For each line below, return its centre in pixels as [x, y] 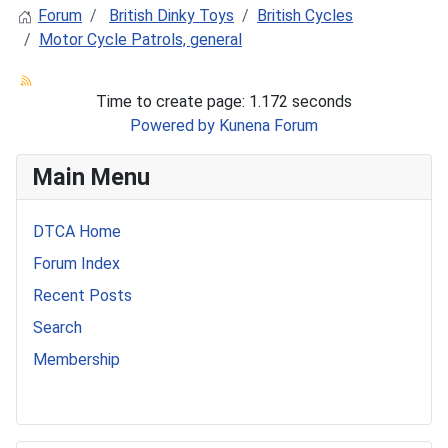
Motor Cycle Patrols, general [140, 39]
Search [57, 327]
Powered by [172, 125]
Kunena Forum [268, 125]
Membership [76, 359]
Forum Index [76, 263]
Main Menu [91, 176]
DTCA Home [77, 231]
